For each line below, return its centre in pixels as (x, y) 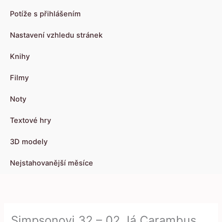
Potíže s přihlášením (45, 14)
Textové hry (30, 121)
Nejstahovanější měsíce (52, 163)
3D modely (29, 142)
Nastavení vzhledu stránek (56, 35)
